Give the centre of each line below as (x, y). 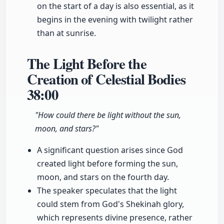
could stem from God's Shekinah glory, (110, 204)
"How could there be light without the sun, (108, 115)
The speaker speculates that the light (107, 191)
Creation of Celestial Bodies (106, 79)
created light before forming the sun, (107, 164)
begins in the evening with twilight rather (115, 20)
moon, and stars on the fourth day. (103, 177)
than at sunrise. (66, 33)
